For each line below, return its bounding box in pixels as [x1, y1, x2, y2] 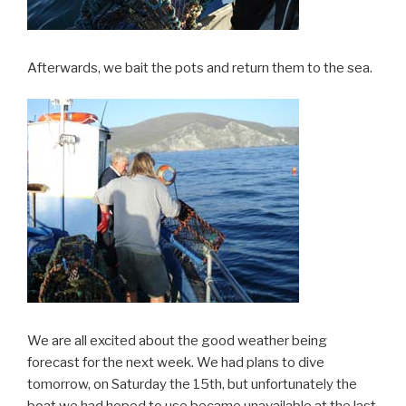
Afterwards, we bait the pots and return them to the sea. [27, 59, 372, 76]
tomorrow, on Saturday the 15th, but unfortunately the [27, 375, 357, 392]
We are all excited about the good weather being [27, 332, 327, 349]
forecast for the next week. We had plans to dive [27, 353, 324, 371]
